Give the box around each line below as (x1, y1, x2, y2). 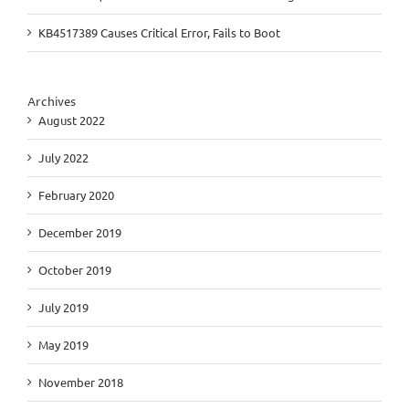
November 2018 (38, 373, 123, 390)
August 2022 (38, 111, 105, 128)
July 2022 (38, 149, 89, 165)
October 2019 (38, 261, 111, 278)
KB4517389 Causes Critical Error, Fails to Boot (38, 24, 280, 40)
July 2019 (38, 299, 89, 315)
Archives (27, 93, 76, 110)
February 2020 (38, 186, 114, 203)
